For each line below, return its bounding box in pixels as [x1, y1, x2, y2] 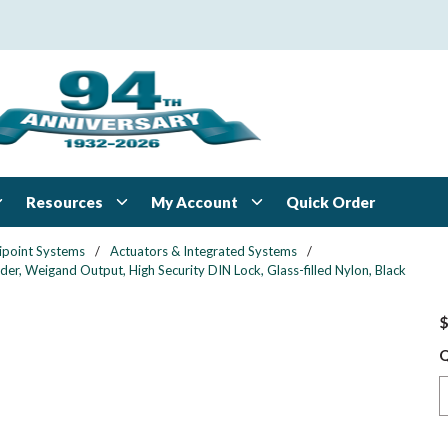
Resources [26, 192, 103, 211]
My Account [151, 192, 238, 211]
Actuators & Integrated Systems [110, 243, 297, 259]
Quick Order [286, 193, 375, 211]
